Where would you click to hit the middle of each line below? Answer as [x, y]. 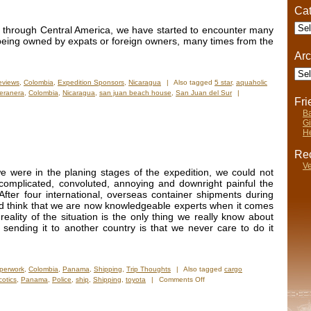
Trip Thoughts [149, 269]
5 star [223, 83]
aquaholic [252, 83]
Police [62, 280]
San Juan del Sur [204, 93]
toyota [136, 280]
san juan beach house [135, 93]
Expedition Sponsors [91, 83]
